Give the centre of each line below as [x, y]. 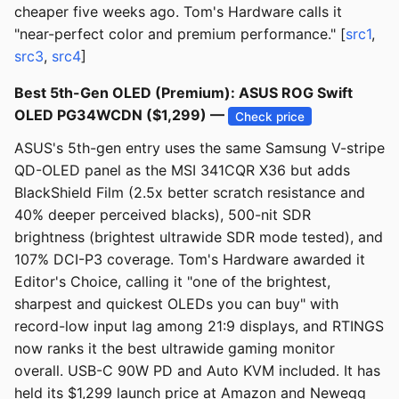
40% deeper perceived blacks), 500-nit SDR [163, 215]
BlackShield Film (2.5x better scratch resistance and [190, 193]
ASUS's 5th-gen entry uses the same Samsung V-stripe [199, 148]
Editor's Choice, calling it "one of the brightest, [172, 282]
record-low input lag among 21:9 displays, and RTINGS [199, 326]
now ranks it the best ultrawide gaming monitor [175, 349]
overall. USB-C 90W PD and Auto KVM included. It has [197, 371]
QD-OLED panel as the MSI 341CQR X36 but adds [182, 171]
